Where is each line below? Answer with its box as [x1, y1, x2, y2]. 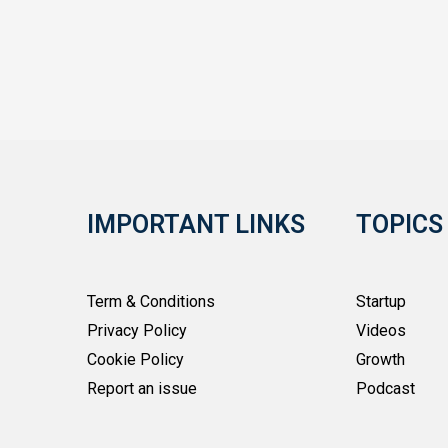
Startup [356, 292, 407, 311]
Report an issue [87, 379, 198, 398]
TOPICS [356, 210, 444, 239]
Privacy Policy [87, 321, 188, 340]
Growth [356, 350, 406, 369]
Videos [356, 321, 407, 340]
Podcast [356, 379, 416, 398]
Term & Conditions [87, 292, 216, 311]
